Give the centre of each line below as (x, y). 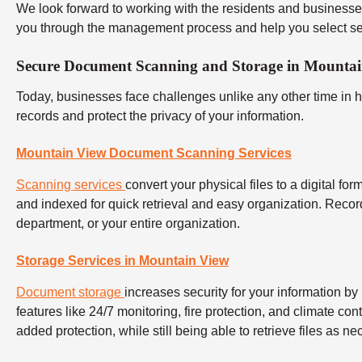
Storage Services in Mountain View (122, 261)
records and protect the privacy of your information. (160, 116)
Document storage (70, 293)
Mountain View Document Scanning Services (154, 154)
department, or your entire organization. (128, 224)
